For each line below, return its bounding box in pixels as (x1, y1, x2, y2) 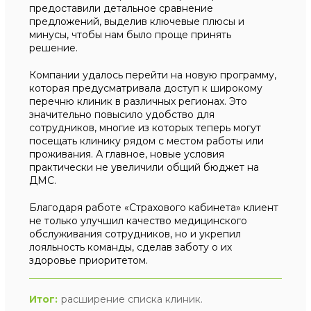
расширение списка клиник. (61, 293, 203, 305)
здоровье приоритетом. (29, 254, 149, 267)
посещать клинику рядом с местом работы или (29, 135, 264, 147)
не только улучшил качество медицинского (29, 215, 248, 227)
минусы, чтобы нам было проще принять (29, 28, 232, 41)
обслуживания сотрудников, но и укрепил (29, 228, 242, 240)
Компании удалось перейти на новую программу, (29, 69, 277, 81)
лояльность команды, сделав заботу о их (29, 241, 233, 253)
